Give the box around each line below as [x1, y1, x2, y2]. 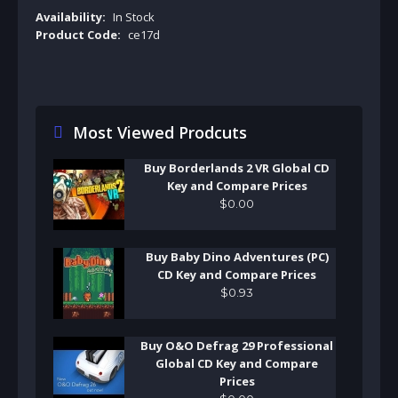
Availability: [36, 8, 106, 25]
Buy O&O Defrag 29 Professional [140, 337, 333, 354]
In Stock [113, 8, 155, 25]
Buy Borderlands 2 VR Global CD [144, 159, 330, 176]
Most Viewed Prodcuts [72, 121, 247, 143]
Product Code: [36, 26, 121, 43]
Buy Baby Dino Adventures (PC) [145, 248, 329, 265]
